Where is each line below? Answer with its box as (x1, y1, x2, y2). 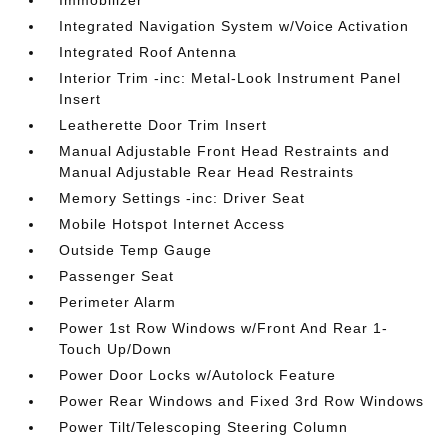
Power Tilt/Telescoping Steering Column (59, 419, 349, 435)
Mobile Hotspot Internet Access (59, 216, 286, 232)
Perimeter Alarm (59, 294, 177, 310)
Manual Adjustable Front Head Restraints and (59, 143, 391, 159)
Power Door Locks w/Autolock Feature (59, 367, 337, 383)
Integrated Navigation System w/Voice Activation (59, 18, 410, 34)
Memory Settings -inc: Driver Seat (59, 190, 306, 206)
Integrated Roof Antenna (59, 44, 238, 60)
